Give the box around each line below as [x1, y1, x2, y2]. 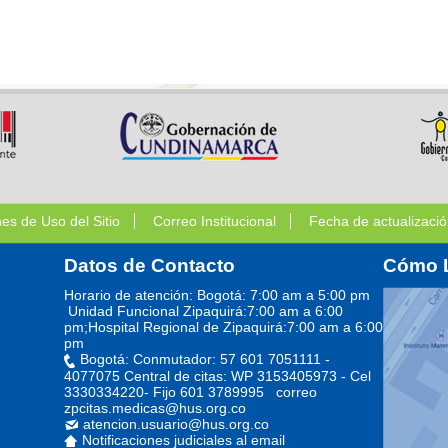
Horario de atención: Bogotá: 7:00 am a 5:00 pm [63, 287, 370, 303]
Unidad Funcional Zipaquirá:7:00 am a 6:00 [63, 303, 343, 319]
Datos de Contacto [63, 255, 235, 276]
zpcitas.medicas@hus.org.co [63, 399, 246, 416]
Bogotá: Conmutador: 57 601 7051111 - [79, 351, 330, 367]
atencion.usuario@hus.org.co [82, 415, 269, 432]
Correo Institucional [152, 213, 276, 229]
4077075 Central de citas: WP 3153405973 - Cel [63, 367, 371, 384]
